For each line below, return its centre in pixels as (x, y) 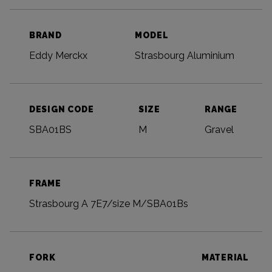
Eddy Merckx (58, 56)
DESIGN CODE (62, 110)
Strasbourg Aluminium (185, 56)
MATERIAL (225, 258)
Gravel (219, 130)
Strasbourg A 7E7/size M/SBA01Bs (109, 204)
